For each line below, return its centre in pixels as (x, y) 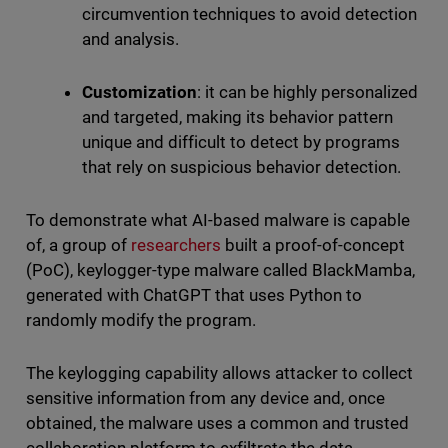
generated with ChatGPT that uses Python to (194, 295)
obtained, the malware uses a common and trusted (217, 423)
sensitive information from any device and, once (205, 398)
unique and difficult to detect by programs (241, 142)
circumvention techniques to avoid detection (249, 14)
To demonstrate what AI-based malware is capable (218, 220)
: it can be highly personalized (307, 92)
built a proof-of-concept (313, 245)
